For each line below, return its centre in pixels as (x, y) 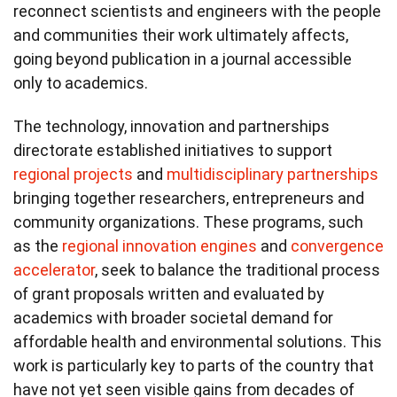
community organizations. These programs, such (188, 222)
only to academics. (81, 82)
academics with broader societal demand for (173, 317)
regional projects (73, 174)
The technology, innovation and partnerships (171, 126)
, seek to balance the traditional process (237, 269)
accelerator (54, 269)
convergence (337, 245)
